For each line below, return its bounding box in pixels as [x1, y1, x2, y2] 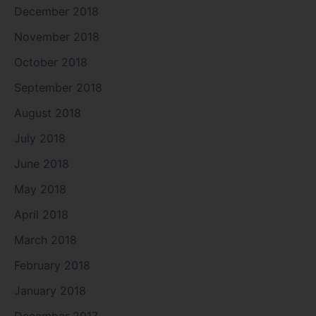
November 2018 [14, 29, 99, 44]
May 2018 [14, 181, 66, 196]
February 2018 [14, 257, 90, 272]
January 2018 [14, 283, 86, 298]
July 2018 [14, 130, 66, 145]
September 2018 [14, 80, 102, 95]
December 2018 [14, 4, 99, 18]
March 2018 [14, 232, 77, 247]
